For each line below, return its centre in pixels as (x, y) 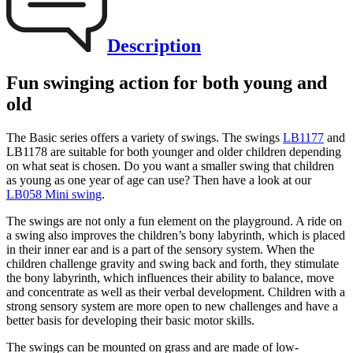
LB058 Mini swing (54, 194)
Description (154, 46)
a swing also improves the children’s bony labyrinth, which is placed (176, 235)
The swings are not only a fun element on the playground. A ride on (174, 221)
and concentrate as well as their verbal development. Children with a (176, 292)
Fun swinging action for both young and (167, 82)
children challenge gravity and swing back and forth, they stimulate (173, 263)
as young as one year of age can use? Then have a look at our (159, 180)
